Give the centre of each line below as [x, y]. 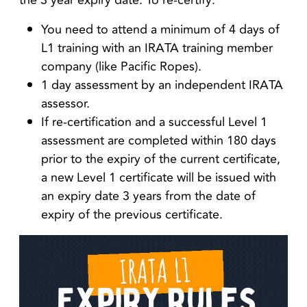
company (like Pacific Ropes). [121, 66]
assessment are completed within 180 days [159, 140]
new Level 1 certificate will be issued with [162, 177]
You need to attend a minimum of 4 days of [160, 29]
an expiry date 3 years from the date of [148, 196]
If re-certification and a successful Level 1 [154, 122]
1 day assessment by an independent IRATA [162, 85]
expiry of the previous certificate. [132, 214]
